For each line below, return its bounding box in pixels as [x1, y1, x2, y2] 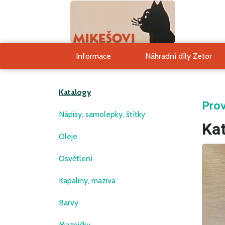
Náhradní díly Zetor [145, 51, 212, 61]
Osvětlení [59, 154, 92, 163]
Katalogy [59, 87, 91, 97]
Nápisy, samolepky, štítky [59, 109, 145, 119]
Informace [75, 51, 111, 61]
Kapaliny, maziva [59, 176, 116, 185]
